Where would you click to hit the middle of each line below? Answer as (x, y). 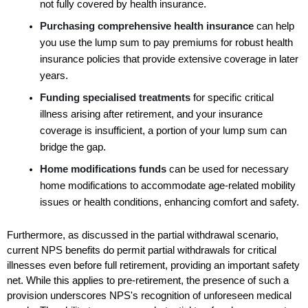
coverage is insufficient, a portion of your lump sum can (163, 130)
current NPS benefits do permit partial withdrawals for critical (142, 250)
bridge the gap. (73, 147)
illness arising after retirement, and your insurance (151, 114)
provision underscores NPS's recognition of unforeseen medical (149, 295)
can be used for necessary (229, 169)
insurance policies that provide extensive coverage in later (169, 59)
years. (54, 75)
